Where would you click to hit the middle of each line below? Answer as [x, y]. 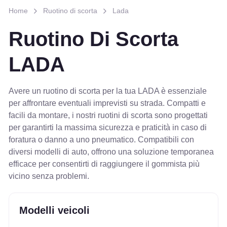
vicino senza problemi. [49, 176]
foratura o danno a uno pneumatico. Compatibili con [101, 140]
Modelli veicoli [54, 211]
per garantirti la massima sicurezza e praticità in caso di [107, 128]
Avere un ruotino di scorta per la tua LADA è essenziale [107, 91]
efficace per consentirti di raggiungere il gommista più [104, 164]
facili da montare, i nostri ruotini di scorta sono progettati [108, 116]
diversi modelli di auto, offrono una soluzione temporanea [111, 152]
